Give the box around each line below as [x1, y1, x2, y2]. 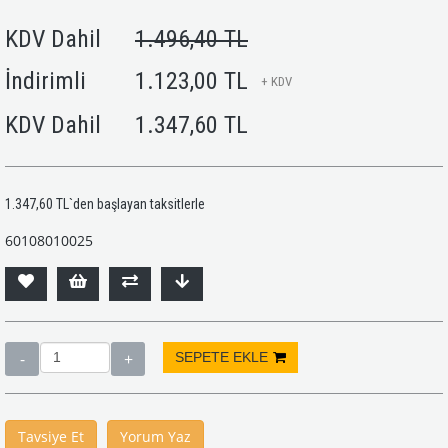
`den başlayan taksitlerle [69, 195, 205, 212]
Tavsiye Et [18, 426, 84, 446]
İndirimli [5, 66, 86, 95]
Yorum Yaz [120, 426, 191, 446]
